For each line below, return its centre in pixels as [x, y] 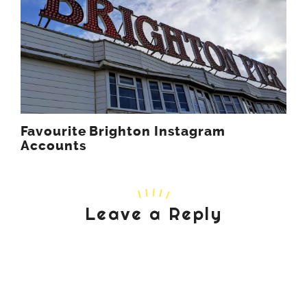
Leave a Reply [153, 213]
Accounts [53, 146]
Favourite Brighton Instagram [123, 131]
